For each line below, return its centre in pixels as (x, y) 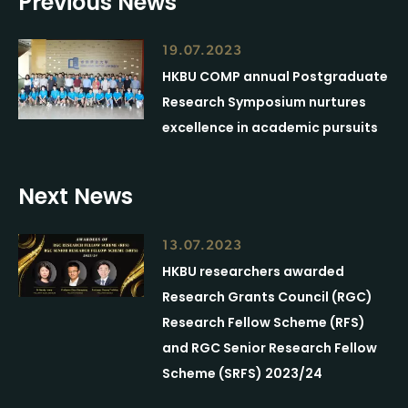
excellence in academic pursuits (270, 128)
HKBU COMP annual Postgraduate (275, 77)
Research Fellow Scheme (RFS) (264, 322)
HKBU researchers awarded (254, 271)
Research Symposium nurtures (265, 102)
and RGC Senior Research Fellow (270, 347)
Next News (76, 197)
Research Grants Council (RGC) (268, 296)
